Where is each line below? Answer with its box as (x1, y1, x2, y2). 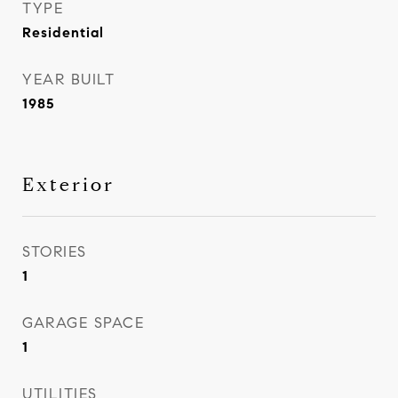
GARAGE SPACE (22, 314, 144, 332)
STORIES (22, 243, 87, 261)
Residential (22, 24, 104, 41)
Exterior (22, 173, 115, 196)
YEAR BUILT (22, 70, 115, 89)
